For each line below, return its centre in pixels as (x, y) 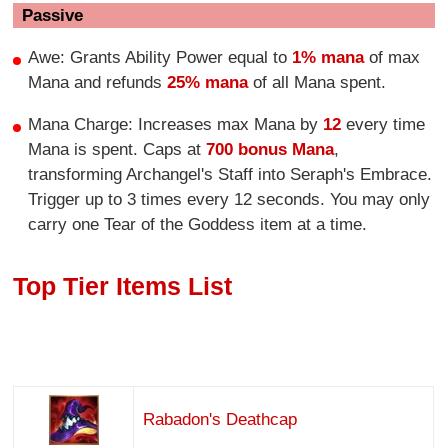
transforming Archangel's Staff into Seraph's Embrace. (230, 175)
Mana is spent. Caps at (117, 150)
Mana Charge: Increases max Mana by (176, 125)
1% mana (328, 58)
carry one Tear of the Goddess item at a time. (198, 225)
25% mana (208, 83)
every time (383, 125)
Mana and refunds (98, 83)
